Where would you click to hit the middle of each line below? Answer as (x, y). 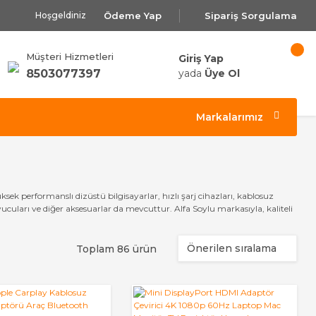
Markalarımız (230, 117)
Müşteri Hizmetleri (70, 56)
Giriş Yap (201, 59)
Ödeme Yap (133, 15)
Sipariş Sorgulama (251, 15)
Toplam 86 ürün (116, 249)
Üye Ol (222, 73)
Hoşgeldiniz (61, 15)
